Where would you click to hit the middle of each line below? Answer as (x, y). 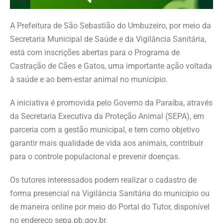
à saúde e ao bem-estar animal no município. (89, 80)
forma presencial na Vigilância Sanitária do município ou (110, 194)
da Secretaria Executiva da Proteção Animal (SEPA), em (107, 116)
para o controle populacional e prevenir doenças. (95, 157)
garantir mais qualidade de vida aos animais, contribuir (107, 143)
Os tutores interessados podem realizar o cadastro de (103, 180)
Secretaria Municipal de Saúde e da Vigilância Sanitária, (108, 39)
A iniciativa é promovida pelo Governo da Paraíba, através (111, 103)
